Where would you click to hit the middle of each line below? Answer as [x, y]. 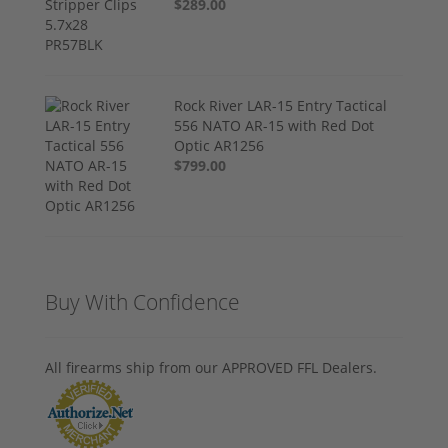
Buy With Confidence [142, 302]
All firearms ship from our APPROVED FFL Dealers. [211, 368]
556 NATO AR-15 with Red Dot [274, 126]
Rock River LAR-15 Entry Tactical [281, 106]
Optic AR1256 [219, 146]
